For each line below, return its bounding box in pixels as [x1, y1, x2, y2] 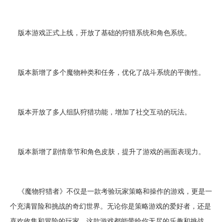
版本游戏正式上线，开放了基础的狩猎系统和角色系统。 [10, 27, 191, 37]
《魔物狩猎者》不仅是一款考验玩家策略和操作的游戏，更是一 [10, 186, 212, 196]
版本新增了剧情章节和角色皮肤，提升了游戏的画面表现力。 [10, 146, 205, 156]
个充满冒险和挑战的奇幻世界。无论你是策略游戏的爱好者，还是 [10, 201, 211, 211]
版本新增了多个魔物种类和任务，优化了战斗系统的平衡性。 [10, 67, 205, 77]
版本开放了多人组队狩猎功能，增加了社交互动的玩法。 [10, 107, 191, 116]
